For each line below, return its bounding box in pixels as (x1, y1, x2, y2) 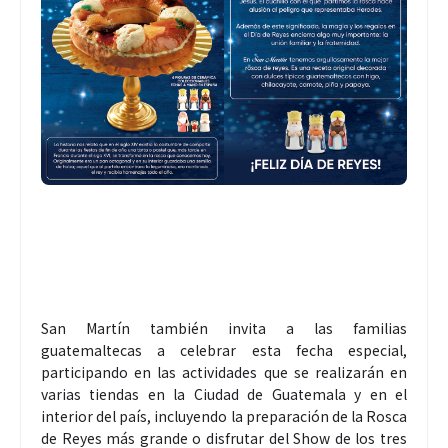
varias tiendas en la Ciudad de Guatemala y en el (41, 384, 407, 405)
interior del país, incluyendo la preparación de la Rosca (41, 406, 407, 427)
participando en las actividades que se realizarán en (41, 362, 407, 383)
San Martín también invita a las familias (41, 318, 407, 339)
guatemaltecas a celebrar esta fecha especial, (41, 340, 407, 361)
